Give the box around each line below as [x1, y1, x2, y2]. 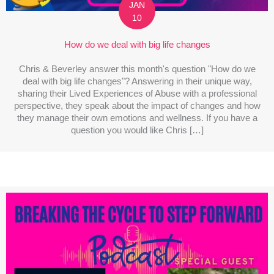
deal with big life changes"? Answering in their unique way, [22, 76, 252, 87]
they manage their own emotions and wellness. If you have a [17, 113, 257, 124]
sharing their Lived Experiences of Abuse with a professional [17, 89, 257, 99]
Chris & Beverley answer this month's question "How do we [18, 64, 256, 75]
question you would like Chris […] [70, 125, 204, 136]
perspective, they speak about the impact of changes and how [13, 101, 261, 111]
